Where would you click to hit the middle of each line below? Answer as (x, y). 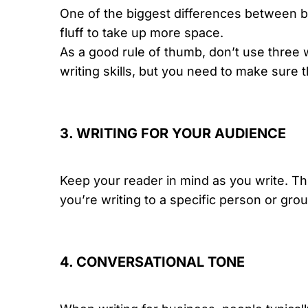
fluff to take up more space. (142, 33)
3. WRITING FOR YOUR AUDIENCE (173, 133)
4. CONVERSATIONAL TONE (152, 262)
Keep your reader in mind (134, 180)
